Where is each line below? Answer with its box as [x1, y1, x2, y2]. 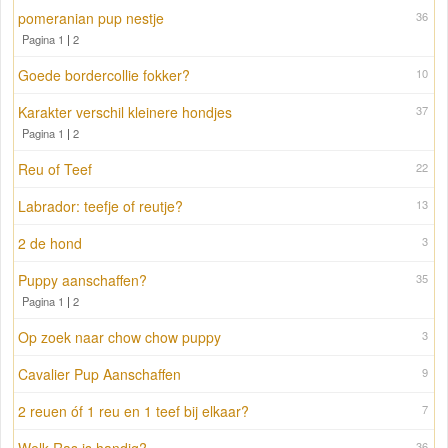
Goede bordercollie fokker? [18, 65, 190, 86]
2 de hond [18, 233, 82, 254]
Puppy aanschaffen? [18, 270, 147, 291]
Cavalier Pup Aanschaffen [18, 364, 181, 385]
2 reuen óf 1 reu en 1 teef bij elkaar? [18, 401, 249, 422]
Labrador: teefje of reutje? [18, 196, 183, 217]
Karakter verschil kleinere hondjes [18, 102, 232, 123]
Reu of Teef [18, 159, 92, 180]
